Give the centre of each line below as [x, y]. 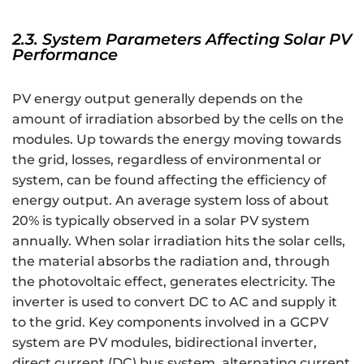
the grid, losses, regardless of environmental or [167, 160]
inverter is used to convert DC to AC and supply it [175, 302]
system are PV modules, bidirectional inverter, [165, 343]
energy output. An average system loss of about [171, 201]
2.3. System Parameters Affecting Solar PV [182, 39]
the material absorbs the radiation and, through [171, 262]
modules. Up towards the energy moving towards [177, 140]
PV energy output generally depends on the [158, 99]
